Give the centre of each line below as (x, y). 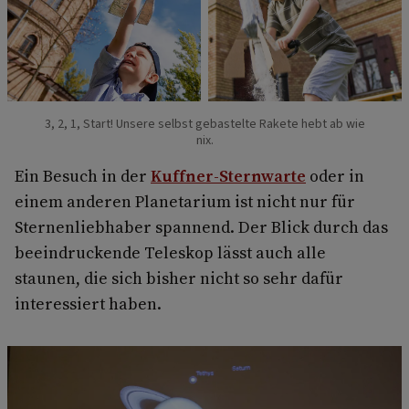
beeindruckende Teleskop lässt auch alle (170, 252)
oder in (335, 175)
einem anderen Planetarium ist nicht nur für (185, 201)
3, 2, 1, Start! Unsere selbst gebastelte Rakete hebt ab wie (204, 124)
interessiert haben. (88, 303)
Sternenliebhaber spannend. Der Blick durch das (201, 226)
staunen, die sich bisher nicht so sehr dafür (179, 278)
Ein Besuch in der (83, 175)
